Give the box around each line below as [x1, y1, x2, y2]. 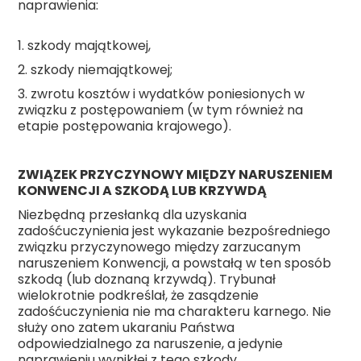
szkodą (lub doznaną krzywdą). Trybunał [18, 270, 276, 289]
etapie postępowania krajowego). [18, 117, 232, 136]
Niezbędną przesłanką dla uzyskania [18, 205, 247, 225]
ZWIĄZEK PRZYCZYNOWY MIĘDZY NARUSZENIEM [18, 165, 334, 185]
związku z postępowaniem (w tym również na [18, 101, 304, 120]
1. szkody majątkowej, [18, 36, 155, 56]
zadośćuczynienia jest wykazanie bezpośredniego [18, 222, 331, 241]
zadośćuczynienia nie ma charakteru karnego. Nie [18, 302, 332, 322]
